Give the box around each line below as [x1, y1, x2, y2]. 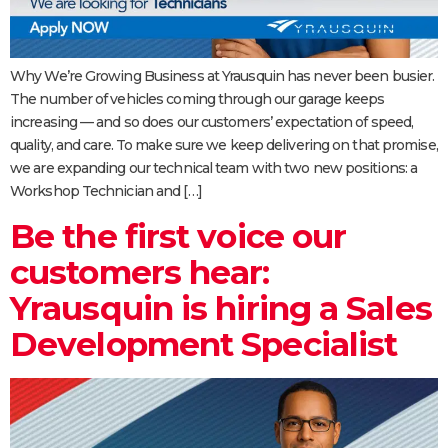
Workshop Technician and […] [10, 182, 202, 201]
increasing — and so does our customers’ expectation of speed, [10, 113, 414, 132]
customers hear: [10, 252, 270, 293]
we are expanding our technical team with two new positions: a [10, 159, 418, 178]
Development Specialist [10, 324, 398, 365]
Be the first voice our [10, 216, 347, 257]
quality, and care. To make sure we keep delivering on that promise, [10, 136, 438, 155]
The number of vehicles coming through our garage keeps [10, 90, 385, 109]
